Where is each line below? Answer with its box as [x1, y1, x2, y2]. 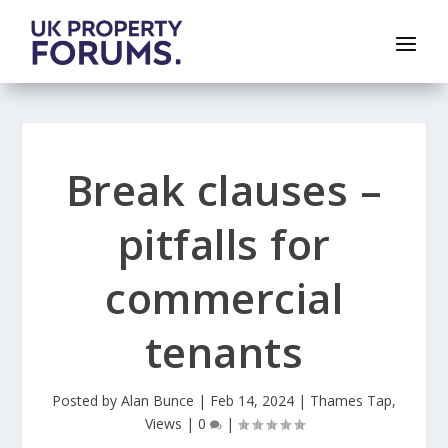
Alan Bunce [121, 391, 194, 411]
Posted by [52, 391, 121, 411]
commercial [105, 269, 343, 327]
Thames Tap [310, 391, 392, 411]
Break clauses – [65, 161, 383, 219]
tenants [144, 323, 304, 381]
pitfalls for [117, 215, 331, 273]
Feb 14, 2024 [210, 391, 294, 411]
